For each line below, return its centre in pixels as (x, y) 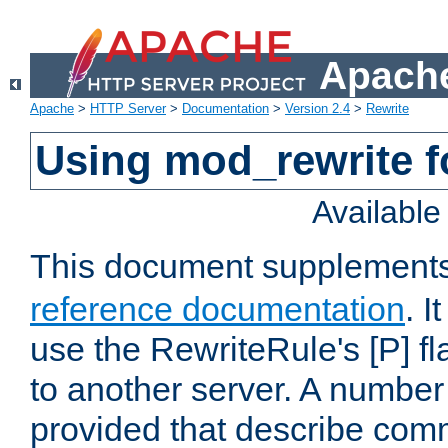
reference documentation (217, 309)
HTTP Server (128, 109)
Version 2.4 (317, 109)
